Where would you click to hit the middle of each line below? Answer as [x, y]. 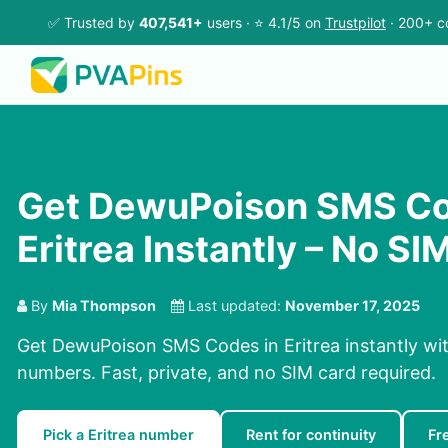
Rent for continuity [311, 435]
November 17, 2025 [352, 306]
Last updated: [234, 306]
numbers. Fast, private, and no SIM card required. [226, 373]
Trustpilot [355, 22]
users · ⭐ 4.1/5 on [264, 22]
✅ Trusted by [93, 22]
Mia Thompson [104, 306]
